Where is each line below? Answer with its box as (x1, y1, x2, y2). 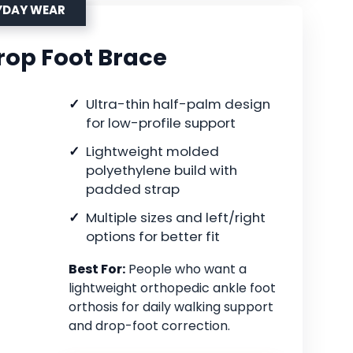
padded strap (86, 180, 180, 199)
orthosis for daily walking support (69, 298, 273, 317)
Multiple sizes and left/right (86, 208, 266, 228)
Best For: (69, 260, 125, 279)
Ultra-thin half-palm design (86, 95, 270, 114)
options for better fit (86, 227, 220, 247)
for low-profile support (86, 113, 236, 133)
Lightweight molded (86, 142, 219, 162)
